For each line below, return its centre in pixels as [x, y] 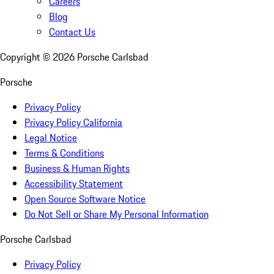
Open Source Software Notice [85, 199]
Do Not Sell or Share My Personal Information [117, 214]
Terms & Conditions [64, 153]
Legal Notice [51, 138]
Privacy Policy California [73, 123]
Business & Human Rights [77, 168]
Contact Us [72, 32]
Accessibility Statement [74, 184]
